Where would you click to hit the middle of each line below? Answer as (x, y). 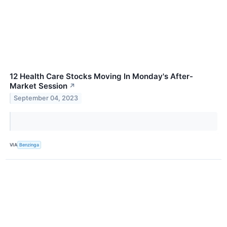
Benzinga (29, 145)
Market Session (39, 86)
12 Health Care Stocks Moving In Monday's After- (101, 76)
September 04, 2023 (46, 98)
